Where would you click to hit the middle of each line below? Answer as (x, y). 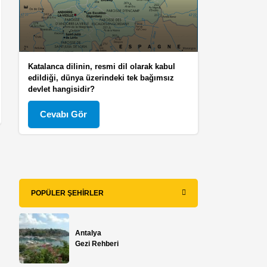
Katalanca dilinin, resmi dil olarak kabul (102, 66)
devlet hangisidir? (62, 89)
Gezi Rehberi (97, 243)
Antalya (89, 233)
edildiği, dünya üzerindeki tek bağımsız (101, 77)
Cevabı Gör (64, 114)
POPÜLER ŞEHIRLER (68, 193)
